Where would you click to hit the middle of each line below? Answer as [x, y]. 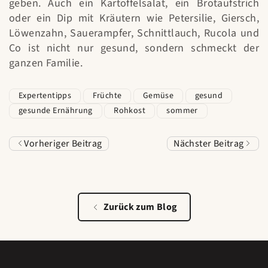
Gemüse [158, 96]
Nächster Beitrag [210, 144]
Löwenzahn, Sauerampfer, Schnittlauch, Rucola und [134, 33]
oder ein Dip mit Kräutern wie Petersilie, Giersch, [134, 19]
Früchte [107, 96]
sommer [182, 111]
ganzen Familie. [46, 63]
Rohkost [130, 111]
